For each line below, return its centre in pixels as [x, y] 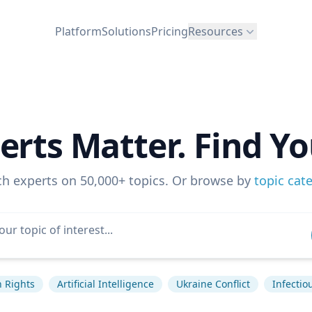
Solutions [126, 31]
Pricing [170, 31]
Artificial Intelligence [106, 284]
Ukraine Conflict [213, 284]
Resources [216, 31]
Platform [78, 31]
